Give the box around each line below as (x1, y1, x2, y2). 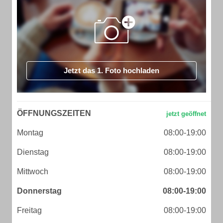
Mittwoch (17, 167, 48, 176)
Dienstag (17, 148, 49, 156)
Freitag (17, 206, 42, 215)
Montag (17, 128, 43, 137)
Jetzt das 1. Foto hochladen (64, 66, 159, 75)
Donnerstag (17, 187, 62, 195)
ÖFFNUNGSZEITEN (17, 109, 91, 117)
